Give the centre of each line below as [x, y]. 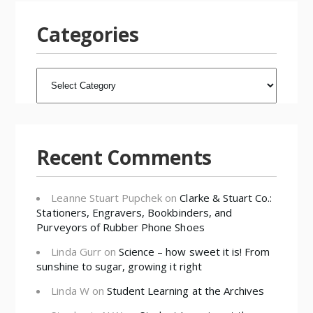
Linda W [70, 290]
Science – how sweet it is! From [194, 251]
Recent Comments [124, 157]
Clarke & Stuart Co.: [226, 197]
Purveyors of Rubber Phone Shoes [121, 227]
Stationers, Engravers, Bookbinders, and [134, 212]
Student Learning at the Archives [185, 290]
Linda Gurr [76, 251]
